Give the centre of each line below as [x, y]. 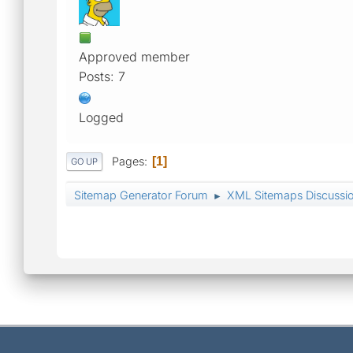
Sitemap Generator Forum [141, 195]
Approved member [134, 56]
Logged [101, 117]
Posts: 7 [102, 76]
